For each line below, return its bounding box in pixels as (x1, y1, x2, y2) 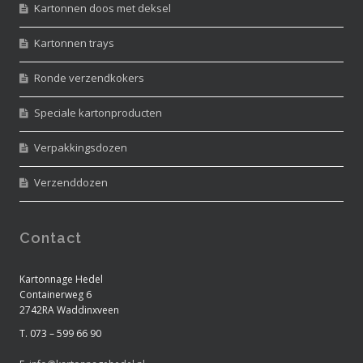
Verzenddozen (34, 174, 109, 190)
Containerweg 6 (19, 287, 92, 301)
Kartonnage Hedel (19, 271, 104, 286)
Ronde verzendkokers (34, 70, 145, 85)
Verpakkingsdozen (34, 139, 128, 155)
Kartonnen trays (34, 35, 115, 50)
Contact (19, 228, 83, 246)
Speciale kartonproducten (34, 105, 163, 120)
